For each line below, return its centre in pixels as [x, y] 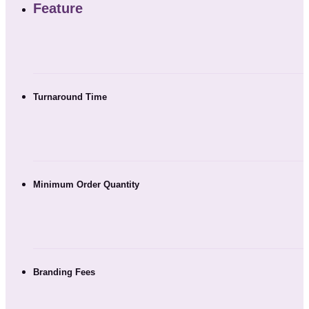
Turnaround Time [70, 97]
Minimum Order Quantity [86, 185]
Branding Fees [64, 272]
